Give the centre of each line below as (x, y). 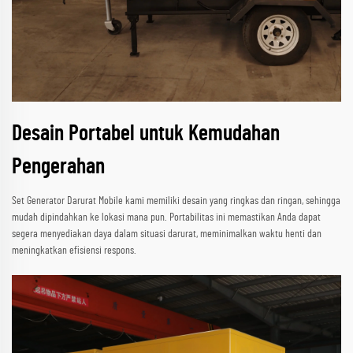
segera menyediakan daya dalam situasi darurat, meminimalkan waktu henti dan (167, 234)
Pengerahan (58, 167)
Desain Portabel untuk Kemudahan (146, 134)
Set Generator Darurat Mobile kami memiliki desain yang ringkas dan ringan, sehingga (176, 201)
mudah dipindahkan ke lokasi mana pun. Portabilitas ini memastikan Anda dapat (166, 218)
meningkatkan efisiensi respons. (74, 251)
